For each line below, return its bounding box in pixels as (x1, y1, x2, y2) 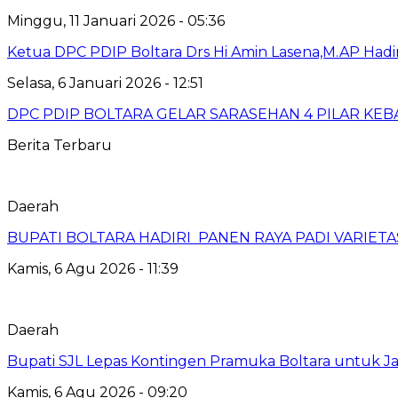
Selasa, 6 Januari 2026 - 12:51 (7, 74, 203, 92)
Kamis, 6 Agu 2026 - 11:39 (7, 259, 179, 277)
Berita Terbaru (7, 136, 112, 154)
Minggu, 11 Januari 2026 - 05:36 (7, 12, 225, 29)
